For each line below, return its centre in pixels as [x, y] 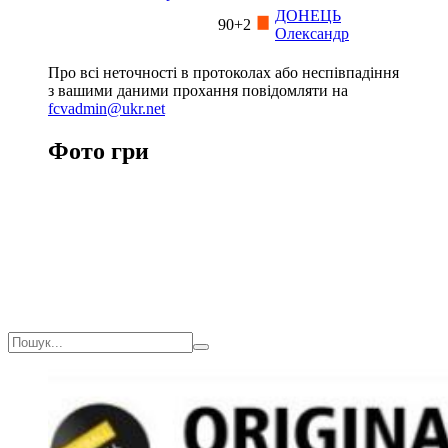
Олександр [312, 33]
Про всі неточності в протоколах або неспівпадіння [223, 72]
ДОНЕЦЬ [308, 15]
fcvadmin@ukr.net [106, 108]
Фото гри [98, 150]
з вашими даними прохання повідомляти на [198, 90]
